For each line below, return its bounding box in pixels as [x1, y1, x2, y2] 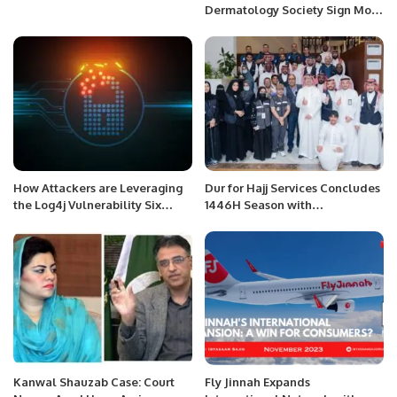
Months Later [13, 214, 87, 229]
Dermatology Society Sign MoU [205, 3, 380, 17]
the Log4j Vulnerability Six [13, 197, 161, 212]
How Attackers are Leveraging [13, 180, 183, 195]
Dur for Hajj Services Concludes [205, 180, 380, 195]
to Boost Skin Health [205, 19, 320, 34]
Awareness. [205, 36, 269, 51]
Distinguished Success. [205, 214, 332, 229]
